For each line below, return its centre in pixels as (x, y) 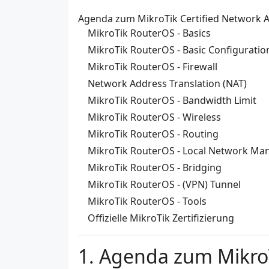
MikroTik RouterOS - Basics (149, 33)
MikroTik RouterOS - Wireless (154, 117)
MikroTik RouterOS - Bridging (155, 168)
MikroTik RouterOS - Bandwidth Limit (172, 101)
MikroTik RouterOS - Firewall (153, 67)
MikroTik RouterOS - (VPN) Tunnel (164, 185)
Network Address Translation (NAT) (167, 84)
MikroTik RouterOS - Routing (153, 134)
